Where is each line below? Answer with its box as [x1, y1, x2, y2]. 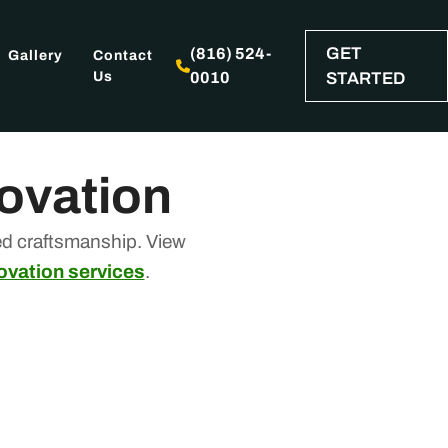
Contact [92, 48, 153, 63]
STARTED [325, 69, 405, 88]
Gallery [7, 48, 63, 63]
